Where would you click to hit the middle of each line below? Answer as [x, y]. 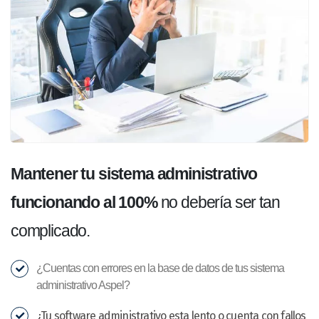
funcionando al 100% [84, 203]
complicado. [51, 231]
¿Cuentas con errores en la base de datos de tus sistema [160, 268]
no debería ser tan [218, 203]
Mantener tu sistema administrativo [134, 174]
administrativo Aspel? [83, 286]
